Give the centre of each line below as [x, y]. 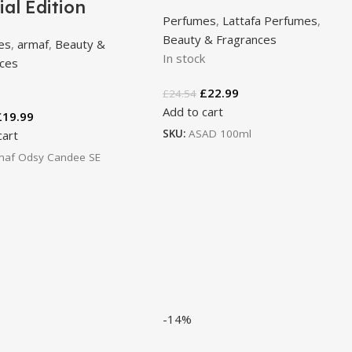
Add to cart [193, 112]
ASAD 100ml [220, 133]
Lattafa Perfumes [270, 20]
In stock [184, 58]
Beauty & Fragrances [220, 39]
